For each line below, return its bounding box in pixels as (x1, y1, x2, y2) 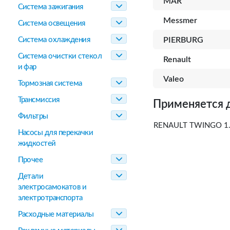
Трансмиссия (17, 96, 60, 104)
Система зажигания (17, 3, 83, 11)
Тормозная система (17, 80, 82, 87)
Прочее (17, 156, 43, 164)
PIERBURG (163, 36, 203, 44)
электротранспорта (17, 194, 83, 202)
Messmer (163, 16, 197, 25)
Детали (17, 172, 44, 180)
